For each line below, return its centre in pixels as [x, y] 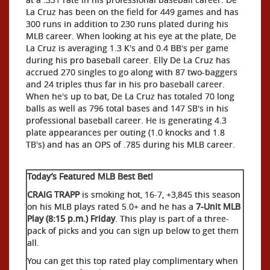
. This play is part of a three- [172, 218]
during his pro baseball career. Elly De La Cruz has [128, 60]
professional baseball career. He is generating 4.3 [126, 120]
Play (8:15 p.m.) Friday [71, 218]
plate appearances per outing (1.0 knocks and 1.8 [125, 132]
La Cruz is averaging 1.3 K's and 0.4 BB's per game [127, 48]
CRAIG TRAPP [55, 194]
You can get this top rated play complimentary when [133, 260]
